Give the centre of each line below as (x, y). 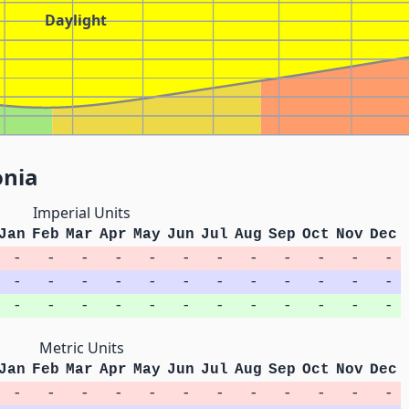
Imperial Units (82, 213)
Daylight (76, 20)
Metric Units (82, 348)
